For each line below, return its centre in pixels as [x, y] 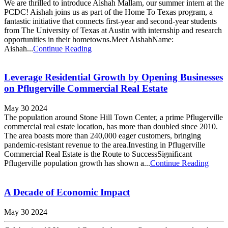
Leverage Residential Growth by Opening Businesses [113, 77]
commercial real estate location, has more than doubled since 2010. [111, 127]
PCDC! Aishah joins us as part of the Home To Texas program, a [108, 12]
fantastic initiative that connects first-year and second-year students [110, 21]
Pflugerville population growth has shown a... [77, 163]
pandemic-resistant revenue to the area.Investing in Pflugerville [105, 145]
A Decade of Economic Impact [67, 192]
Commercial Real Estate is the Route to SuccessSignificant [98, 154]
